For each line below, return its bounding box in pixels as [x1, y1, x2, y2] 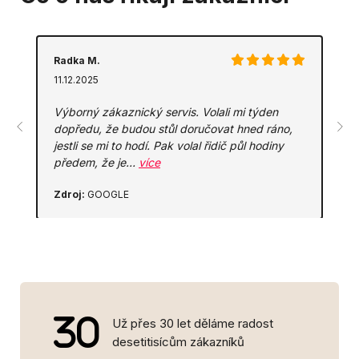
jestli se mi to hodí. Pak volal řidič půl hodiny [54, 139, 284, 152]
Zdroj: [54, 188, 85, 200]
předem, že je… [54, 155, 139, 169]
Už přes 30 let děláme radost [112, 316, 273, 331]
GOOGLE [85, 188, 129, 200]
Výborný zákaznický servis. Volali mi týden [54, 105, 278, 119]
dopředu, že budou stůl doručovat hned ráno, [54, 122, 292, 135]
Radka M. [54, 54, 100, 67]
